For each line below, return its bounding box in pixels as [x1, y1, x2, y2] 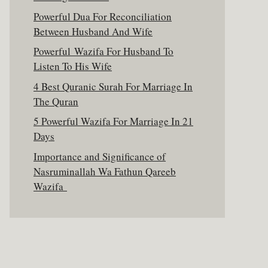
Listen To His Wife [33, 59, 112, 73]
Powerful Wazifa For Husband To [33, 44, 173, 58]
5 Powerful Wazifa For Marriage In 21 [33, 114, 193, 128]
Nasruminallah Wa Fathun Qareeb [33, 164, 176, 178]
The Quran [33, 94, 78, 108]
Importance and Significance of [33, 149, 166, 163]
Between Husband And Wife [33, 24, 153, 38]
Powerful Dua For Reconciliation [33, 9, 172, 23]
